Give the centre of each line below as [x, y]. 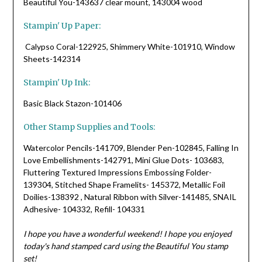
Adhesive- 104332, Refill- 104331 [84, 209]
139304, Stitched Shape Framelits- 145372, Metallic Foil [124, 184]
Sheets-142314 [52, 58]
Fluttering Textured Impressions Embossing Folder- [117, 172]
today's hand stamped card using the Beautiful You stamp [125, 246]
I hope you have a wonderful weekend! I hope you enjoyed [127, 233]
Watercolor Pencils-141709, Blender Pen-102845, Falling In [131, 147]
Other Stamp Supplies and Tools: [89, 127]
